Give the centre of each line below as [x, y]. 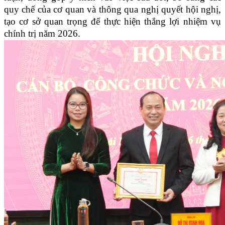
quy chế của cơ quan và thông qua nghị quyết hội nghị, [113, 10]
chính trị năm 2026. [42, 34]
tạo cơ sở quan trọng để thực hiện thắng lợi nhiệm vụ [113, 22]
